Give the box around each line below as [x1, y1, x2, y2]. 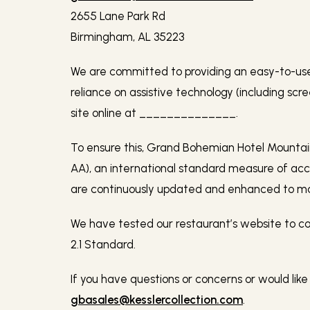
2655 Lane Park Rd [71, 8, 165, 23]
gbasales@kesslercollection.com [71, 292, 243, 307]
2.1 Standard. [71, 237, 136, 251]
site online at [71, 105, 136, 120]
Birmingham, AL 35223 [71, 29, 184, 44]
